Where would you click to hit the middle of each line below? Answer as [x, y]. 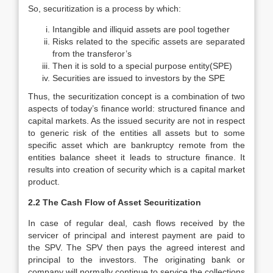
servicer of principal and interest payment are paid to [136, 235]
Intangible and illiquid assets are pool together [141, 29]
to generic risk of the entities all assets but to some [136, 133]
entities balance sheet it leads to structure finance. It [136, 157]
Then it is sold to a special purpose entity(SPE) [142, 66]
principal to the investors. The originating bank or [136, 260]
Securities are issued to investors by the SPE [139, 78]
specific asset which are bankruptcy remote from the [136, 145]
